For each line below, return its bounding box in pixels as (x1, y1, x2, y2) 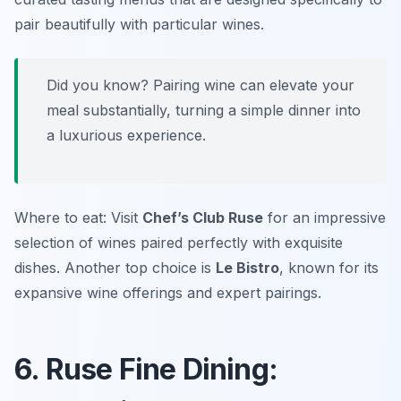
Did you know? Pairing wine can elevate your (47, 76, 354, 95)
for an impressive (263, 209, 386, 227)
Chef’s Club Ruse (142, 209, 263, 227)
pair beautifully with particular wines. (14, 15, 264, 34)
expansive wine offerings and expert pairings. (14, 284, 321, 303)
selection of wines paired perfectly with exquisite (14, 234, 343, 252)
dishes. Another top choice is (14, 259, 216, 277)
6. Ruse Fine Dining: (14, 352, 277, 388)
